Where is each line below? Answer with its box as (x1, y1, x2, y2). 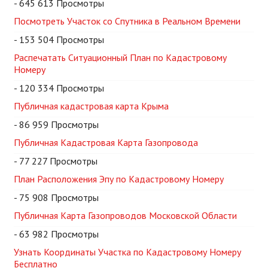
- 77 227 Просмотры (14, 154, 98, 167)
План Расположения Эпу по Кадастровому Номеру (14, 172, 224, 185)
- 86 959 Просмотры (14, 118, 99, 130)
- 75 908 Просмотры (14, 191, 99, 203)
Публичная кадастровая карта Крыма (14, 99, 169, 112)
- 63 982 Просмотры (14, 227, 99, 240)
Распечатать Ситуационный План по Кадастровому (14, 51, 227, 63)
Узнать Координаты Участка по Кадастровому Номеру (14, 245, 241, 258)
